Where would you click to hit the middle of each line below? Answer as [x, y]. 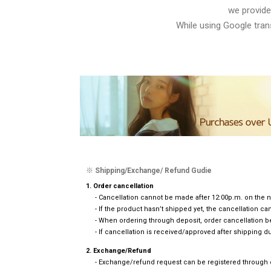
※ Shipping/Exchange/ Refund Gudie [149, 170]
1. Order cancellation [120, 186]
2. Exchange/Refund [119, 250]
